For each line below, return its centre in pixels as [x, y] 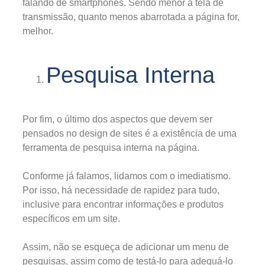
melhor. [38, 31]
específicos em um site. [71, 218]
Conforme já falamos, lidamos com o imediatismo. [127, 176]
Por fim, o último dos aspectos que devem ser [117, 119]
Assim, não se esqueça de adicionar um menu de [126, 247]
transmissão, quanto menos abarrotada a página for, [131, 17]
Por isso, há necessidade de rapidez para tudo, [121, 190]
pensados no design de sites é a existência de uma [130, 133]
